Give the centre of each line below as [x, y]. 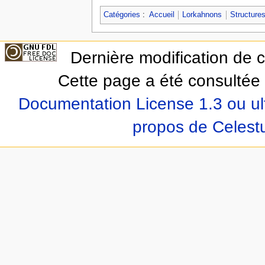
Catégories [122, 15]
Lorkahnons [202, 15]
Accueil [161, 15]
